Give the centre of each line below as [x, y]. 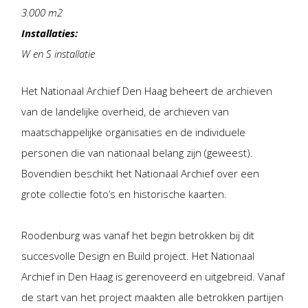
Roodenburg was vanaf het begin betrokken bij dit [138, 235]
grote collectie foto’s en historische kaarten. [124, 194]
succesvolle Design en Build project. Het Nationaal [138, 256]
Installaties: [50, 33]
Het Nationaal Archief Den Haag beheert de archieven [147, 91]
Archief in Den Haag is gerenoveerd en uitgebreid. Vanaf [153, 277]
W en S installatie [58, 54]
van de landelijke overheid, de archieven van [125, 112]
